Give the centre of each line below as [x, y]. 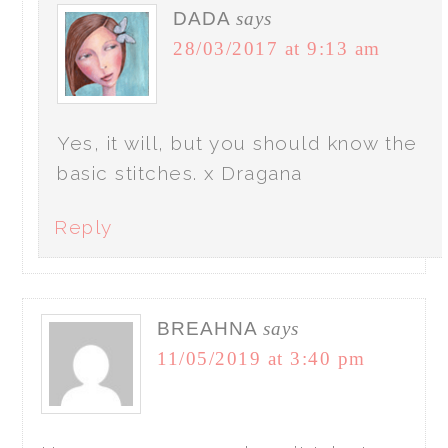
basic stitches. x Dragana [180, 173]
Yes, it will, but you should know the [237, 143]
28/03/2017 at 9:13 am [277, 49]
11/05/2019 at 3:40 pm [261, 359]
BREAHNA [207, 329]
